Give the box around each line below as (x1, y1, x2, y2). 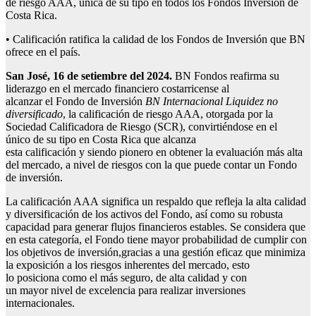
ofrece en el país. (6, 46, 80, 59)
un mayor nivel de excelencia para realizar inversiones (6, 284, 245, 297)
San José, (6, 70, 53, 83)
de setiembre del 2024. (67, 70, 175, 83)
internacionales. (6, 297, 75, 310)
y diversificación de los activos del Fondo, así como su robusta (6, 208, 283, 221)
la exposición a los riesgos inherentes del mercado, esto (6, 259, 250, 272)
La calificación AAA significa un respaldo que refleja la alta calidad (6, 195, 306, 208)
